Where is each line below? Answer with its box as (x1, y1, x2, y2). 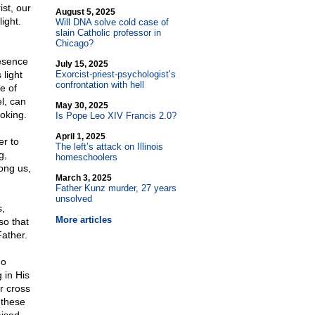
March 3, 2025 (55, 173, 112, 183)
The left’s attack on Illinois (55, 141, 163, 152)
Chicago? (55, 38, 94, 49)
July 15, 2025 (55, 59, 108, 69)
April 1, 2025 (55, 131, 105, 141)
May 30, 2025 (55, 101, 108, 110)
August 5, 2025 (55, 7, 115, 17)
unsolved (55, 193, 92, 204)
